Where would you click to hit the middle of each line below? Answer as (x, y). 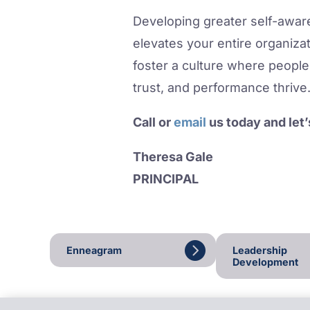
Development (265, 262)
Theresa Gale (173, 157)
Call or (153, 122)
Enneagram (94, 250)
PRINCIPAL (166, 179)
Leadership (260, 250)
